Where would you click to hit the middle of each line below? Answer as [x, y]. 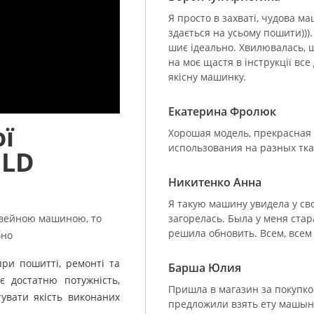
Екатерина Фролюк [222, 111]
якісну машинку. [207, 76]
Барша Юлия [205, 267]
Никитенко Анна [215, 182]
